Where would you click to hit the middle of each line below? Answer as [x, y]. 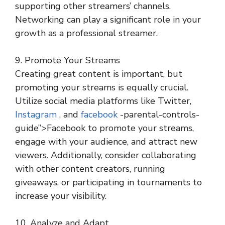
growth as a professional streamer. [86, 33]
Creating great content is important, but [99, 74]
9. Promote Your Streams [68, 60]
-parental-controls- [158, 115]
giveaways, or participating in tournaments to [108, 182]
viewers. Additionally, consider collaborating [106, 155]
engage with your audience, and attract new [106, 142]
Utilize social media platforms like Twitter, [103, 101]
